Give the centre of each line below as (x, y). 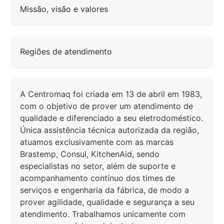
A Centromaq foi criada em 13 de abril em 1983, (111, 94)
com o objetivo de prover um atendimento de (106, 106)
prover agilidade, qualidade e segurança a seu (107, 202)
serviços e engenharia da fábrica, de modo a (104, 190)
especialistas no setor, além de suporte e (98, 166)
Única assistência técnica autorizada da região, (109, 130)
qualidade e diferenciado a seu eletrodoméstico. (111, 118)
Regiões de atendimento (66, 52)
